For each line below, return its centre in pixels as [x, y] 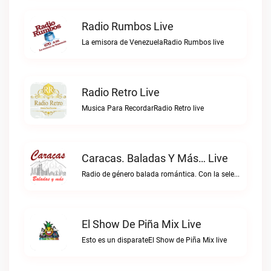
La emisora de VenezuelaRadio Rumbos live [153, 42]
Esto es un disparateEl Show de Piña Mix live [154, 240]
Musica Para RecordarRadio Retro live [143, 108]
